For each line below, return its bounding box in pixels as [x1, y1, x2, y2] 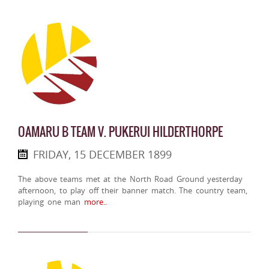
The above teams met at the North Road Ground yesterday [18, 174, 243, 185]
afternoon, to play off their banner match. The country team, [18, 185, 248, 196]
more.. [80, 196, 107, 208]
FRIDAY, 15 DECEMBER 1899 [33, 147, 172, 162]
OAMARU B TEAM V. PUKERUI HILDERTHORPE [18, 122, 223, 142]
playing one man [18, 196, 81, 208]
